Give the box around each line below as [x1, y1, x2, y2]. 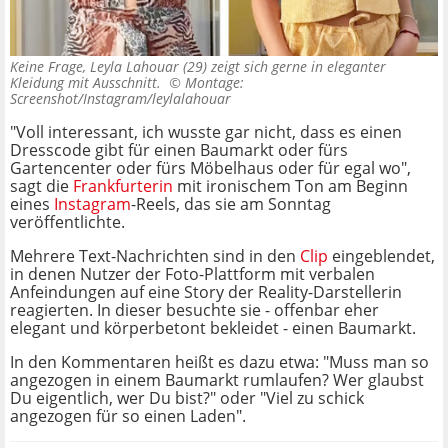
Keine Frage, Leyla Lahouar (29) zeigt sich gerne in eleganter [10, 57, 386, 77]
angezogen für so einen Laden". [10, 405, 246, 428]
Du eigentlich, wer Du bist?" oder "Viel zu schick [10, 387, 364, 410]
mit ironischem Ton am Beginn [173, 175, 408, 198]
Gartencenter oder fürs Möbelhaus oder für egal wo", [10, 157, 411, 180]
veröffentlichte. [10, 211, 125, 234]
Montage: [185, 73, 244, 93]
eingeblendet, [328, 245, 435, 268]
